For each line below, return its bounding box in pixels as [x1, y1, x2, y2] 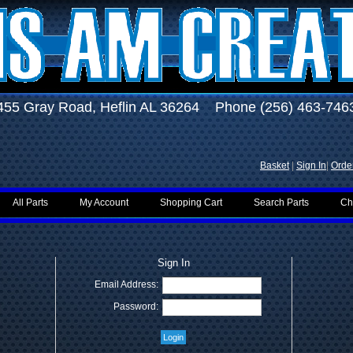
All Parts [13, 197, 48, 208]
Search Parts [254, 197, 309, 208]
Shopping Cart [160, 197, 222, 208]
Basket [260, 160, 289, 171]
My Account [80, 197, 128, 208]
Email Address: [94, 279, 158, 290]
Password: [113, 301, 158, 312]
